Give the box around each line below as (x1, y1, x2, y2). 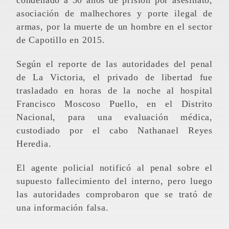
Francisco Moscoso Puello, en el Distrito (16, 98, 213, 109)
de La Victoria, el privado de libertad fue (16, 72, 213, 82)
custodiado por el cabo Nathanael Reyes (16, 125, 213, 135)
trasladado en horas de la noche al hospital (16, 85, 213, 96)
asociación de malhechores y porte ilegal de (16, 8, 213, 18)
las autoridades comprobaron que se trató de (16, 189, 213, 199)
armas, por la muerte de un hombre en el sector (16, 21, 213, 32)
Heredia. (16, 138, 55, 149)
